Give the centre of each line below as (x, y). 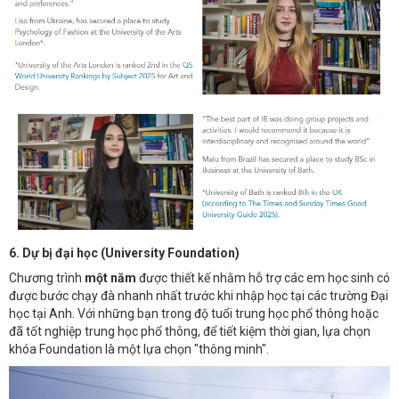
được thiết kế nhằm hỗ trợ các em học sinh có (263, 278)
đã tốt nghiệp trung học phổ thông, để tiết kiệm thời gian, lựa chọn (190, 332)
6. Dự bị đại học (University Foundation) (124, 252)
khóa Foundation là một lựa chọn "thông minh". (139, 350)
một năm (110, 278)
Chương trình (47, 278)
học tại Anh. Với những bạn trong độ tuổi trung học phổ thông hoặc (194, 314)
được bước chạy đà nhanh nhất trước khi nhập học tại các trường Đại (199, 296)
